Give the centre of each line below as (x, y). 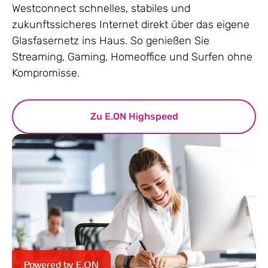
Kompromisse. (46, 73)
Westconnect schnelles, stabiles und (101, 8)
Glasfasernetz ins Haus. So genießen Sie (111, 40)
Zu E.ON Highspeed (134, 116)
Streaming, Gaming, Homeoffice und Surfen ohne (132, 57)
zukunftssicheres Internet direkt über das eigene (131, 24)
